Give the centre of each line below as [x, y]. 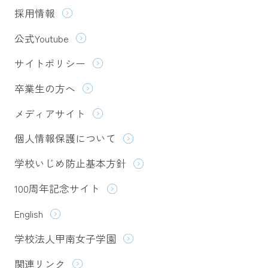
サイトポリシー [50, 63]
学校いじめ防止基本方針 [70, 164]
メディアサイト [50, 113]
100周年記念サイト [57, 189]
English [28, 214]
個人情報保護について [65, 138]
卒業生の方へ [45, 88]
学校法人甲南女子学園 [65, 239]
